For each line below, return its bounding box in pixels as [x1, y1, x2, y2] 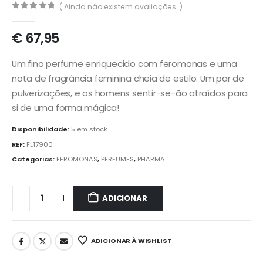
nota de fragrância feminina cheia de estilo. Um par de [12, 72, 244, 85]
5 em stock [71, 124, 107, 134]
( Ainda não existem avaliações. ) [59, 1, 183, 12]
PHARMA [137, 154, 165, 164]
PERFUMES [101, 154, 134, 164]
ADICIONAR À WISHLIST [90, 235, 172, 245]
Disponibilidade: [12, 124, 71, 134]
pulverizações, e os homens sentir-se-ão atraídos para [12, 86, 248, 99]
